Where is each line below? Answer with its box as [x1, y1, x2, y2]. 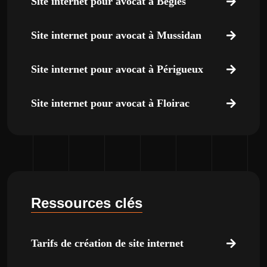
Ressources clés [31, 195, 142, 211]
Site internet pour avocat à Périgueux [31, 63, 203, 75]
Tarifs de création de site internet [31, 237, 184, 249]
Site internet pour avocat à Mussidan [31, 29, 201, 41]
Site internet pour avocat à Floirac [31, 97, 190, 109]
